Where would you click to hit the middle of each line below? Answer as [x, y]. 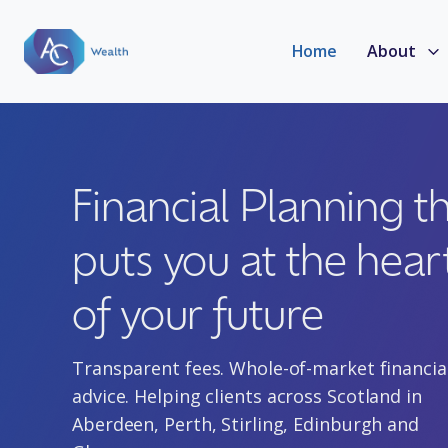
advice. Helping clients [167, 396]
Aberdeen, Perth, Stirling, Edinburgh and [245, 424]
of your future [198, 311]
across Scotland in [341, 396]
